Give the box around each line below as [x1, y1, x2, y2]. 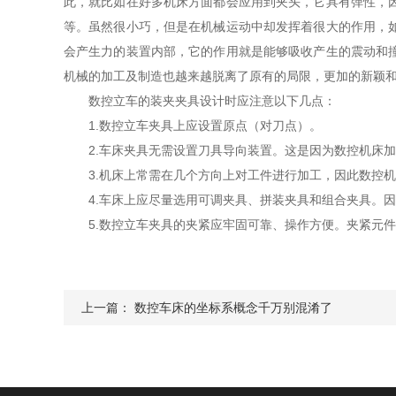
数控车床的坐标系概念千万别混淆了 [134, 301, 332, 315]
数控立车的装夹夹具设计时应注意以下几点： [64, 94, 336, 108]
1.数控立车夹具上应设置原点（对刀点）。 [64, 118, 322, 133]
